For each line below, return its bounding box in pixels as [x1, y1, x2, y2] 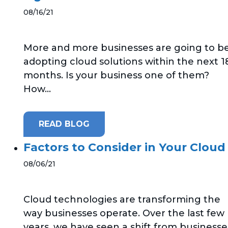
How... [23, 83, 51, 95]
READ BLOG [39, 119, 90, 129]
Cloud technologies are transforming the [23, 194, 220, 206]
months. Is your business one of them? [23, 69, 209, 81]
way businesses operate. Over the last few [23, 208, 224, 219]
